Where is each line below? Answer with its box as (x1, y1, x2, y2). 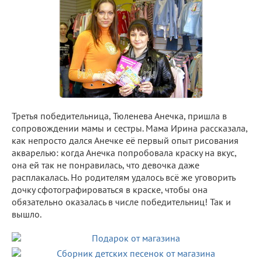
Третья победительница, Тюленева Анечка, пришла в (12, 109, 227, 122)
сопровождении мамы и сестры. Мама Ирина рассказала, (12, 122, 247, 134)
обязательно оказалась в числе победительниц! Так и (12, 195, 231, 208)
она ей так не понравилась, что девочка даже (12, 158, 199, 171)
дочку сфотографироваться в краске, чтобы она (12, 183, 208, 195)
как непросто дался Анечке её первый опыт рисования (12, 134, 239, 146)
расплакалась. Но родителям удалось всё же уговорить (12, 171, 235, 183)
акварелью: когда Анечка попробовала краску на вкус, (12, 146, 236, 158)
